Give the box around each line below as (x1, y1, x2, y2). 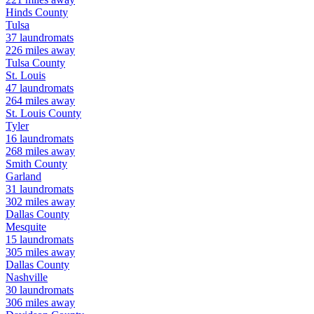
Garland (6, 170, 41, 183)
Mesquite (6, 221, 46, 233)
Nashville (6, 271, 48, 284)
